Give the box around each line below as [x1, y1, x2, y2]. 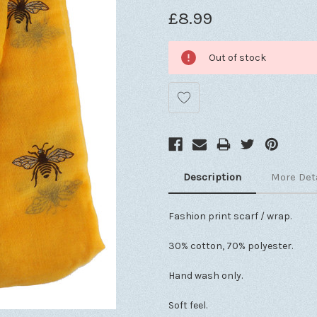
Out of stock [209, 51, 266, 64]
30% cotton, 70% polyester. [168, 239, 293, 252]
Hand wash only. [168, 269, 243, 282]
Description [183, 170, 241, 183]
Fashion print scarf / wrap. [168, 209, 292, 222]
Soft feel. [168, 299, 207, 311]
